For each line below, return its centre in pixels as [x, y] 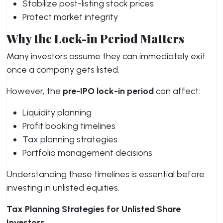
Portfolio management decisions [87, 153]
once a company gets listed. [63, 70]
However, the [35, 91]
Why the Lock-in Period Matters [95, 39]
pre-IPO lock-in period [108, 91]
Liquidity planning [57, 112]
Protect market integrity [70, 17]
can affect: [177, 91]
